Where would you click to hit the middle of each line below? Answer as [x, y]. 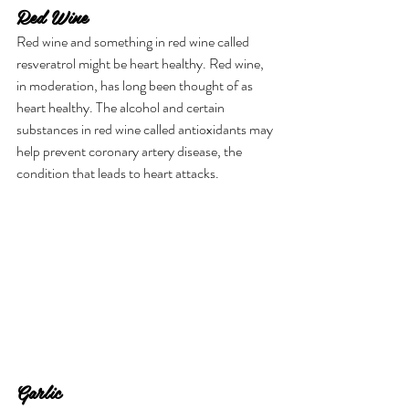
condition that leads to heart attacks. [118, 173]
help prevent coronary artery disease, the [131, 152]
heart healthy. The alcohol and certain [122, 108]
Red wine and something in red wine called [134, 42]
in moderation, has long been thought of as [136, 86]
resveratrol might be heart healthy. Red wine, [142, 64]
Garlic [39, 392]
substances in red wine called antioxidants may [146, 130]
